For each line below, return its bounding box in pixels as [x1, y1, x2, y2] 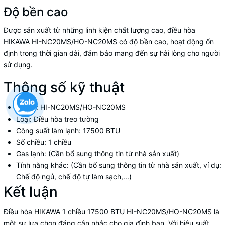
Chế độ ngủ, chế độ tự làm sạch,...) [16, 172, 132, 181]
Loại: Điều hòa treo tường [16, 114, 99, 123]
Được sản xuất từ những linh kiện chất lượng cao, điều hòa [4, 25, 195, 34]
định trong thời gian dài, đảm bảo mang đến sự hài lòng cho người [4, 48, 220, 57]
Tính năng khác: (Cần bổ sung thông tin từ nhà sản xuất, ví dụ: [16, 160, 221, 169]
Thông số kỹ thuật [4, 78, 125, 96]
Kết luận [4, 183, 58, 200]
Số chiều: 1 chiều [16, 137, 71, 146]
